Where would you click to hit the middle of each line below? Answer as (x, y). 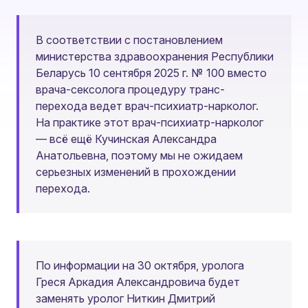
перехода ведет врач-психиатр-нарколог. (147, 106)
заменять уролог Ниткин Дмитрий (125, 298)
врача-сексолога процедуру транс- (130, 89)
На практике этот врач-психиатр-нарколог (150, 122)
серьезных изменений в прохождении (136, 172)
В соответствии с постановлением (129, 40)
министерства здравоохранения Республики (155, 56)
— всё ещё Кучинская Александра (126, 139)
